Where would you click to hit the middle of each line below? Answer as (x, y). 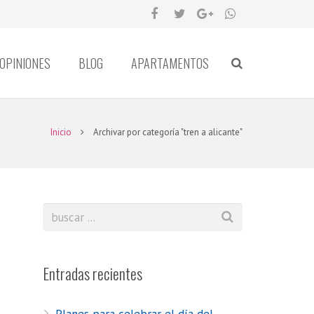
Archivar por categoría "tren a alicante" (168, 132)
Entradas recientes (93, 273)
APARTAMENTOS (170, 63)
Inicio (61, 132)
